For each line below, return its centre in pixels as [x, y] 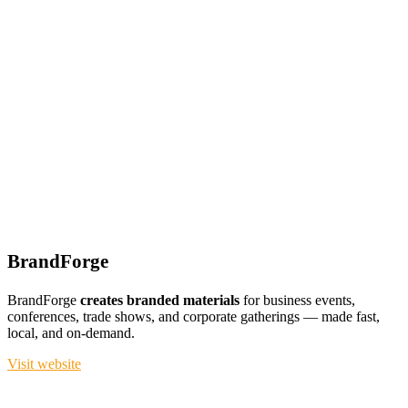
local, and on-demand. [71, 333]
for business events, [297, 300]
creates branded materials [160, 300]
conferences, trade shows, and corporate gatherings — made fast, [194, 316]
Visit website [44, 364]
